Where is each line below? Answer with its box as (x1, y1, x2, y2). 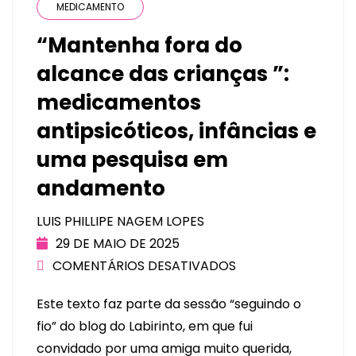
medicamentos (37, 88, 201, 118)
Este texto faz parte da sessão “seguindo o (37, 294, 301, 313)
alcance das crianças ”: (37, 60, 289, 89)
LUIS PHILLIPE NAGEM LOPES (37, 212, 204, 231)
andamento (37, 174, 165, 203)
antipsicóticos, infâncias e (37, 117, 316, 146)
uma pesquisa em (37, 145, 228, 175)
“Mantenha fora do (37, 31, 242, 60)
